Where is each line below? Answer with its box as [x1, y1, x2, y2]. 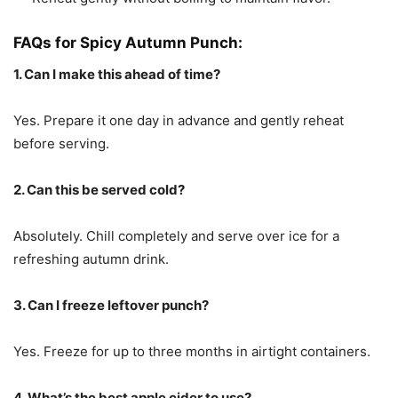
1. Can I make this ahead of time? [13, 66, 220, 84]
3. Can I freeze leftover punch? [13, 297, 209, 314]
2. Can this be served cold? [13, 181, 185, 199]
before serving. [13, 135, 109, 153]
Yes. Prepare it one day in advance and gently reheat [13, 112, 344, 130]
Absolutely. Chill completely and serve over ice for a [13, 227, 339, 245]
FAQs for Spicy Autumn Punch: [13, 34, 243, 52]
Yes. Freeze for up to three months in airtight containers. [13, 343, 370, 361]
